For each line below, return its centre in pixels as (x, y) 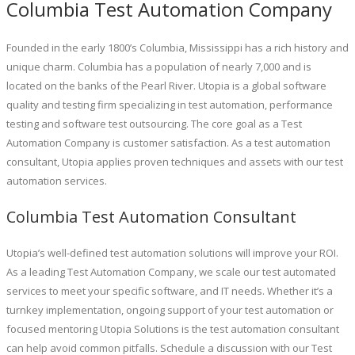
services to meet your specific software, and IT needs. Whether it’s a (170, 290)
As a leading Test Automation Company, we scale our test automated (171, 271)
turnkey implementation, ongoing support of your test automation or (170, 309)
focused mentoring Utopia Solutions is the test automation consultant (173, 328)
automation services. (57, 180)
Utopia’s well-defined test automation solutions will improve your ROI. (172, 252)
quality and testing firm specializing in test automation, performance (170, 104)
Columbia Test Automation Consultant (151, 216)
